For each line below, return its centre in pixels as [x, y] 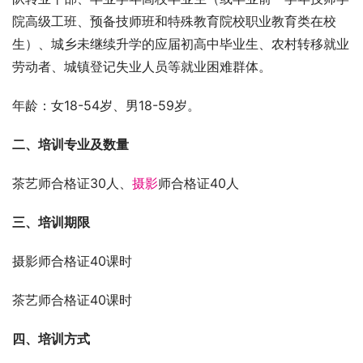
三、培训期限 [51, 222]
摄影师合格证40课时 [72, 261]
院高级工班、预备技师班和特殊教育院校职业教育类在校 [174, 21]
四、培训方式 [51, 338]
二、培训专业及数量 [70, 144]
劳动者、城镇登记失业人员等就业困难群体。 [142, 66]
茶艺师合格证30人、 [72, 183]
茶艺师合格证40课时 [72, 299]
